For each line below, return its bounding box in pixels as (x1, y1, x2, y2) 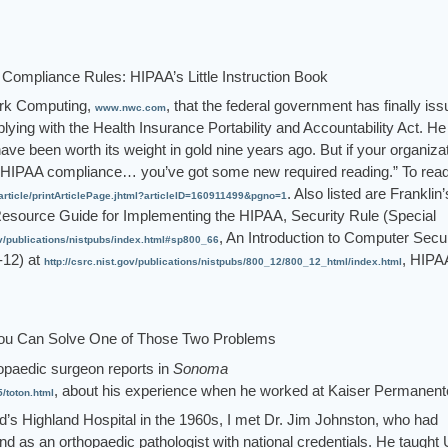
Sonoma (173, 359, 228, 377)
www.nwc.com (95, 102, 166, 114)
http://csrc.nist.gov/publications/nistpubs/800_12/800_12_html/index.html (44, 256, 402, 268)
